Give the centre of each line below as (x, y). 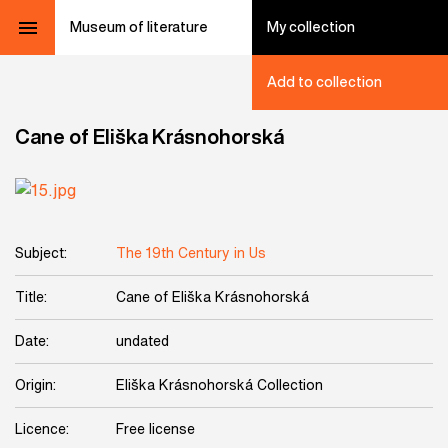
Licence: (42, 429)
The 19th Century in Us (191, 253)
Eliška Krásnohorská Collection (219, 385)
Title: (31, 297)
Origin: (35, 385)
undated (142, 341)
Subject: (41, 253)
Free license (155, 429)
